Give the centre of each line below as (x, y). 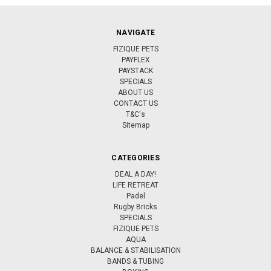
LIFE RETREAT (135, 185)
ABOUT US (135, 92)
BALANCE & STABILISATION (135, 250)
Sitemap (135, 125)
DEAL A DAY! (135, 174)
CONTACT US (135, 103)
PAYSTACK (135, 70)
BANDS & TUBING (135, 261)
